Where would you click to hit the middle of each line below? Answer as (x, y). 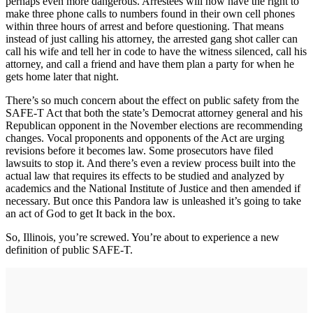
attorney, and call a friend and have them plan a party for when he (150, 64)
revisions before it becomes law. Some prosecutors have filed (139, 151)
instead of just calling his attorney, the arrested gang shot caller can (152, 39)
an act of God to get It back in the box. (95, 213)
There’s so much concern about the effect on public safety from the (152, 100)
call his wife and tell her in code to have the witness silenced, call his (156, 51)
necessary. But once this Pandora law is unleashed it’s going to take (153, 201)
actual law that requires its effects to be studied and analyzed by (145, 176)
